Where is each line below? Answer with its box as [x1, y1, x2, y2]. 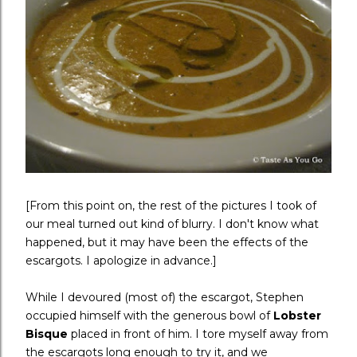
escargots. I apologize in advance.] [25, 253, 217, 269]
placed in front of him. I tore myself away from [68, 327, 328, 342]
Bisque [25, 327, 68, 342]
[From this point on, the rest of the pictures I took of [25, 198, 316, 214]
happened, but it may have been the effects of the [25, 235, 308, 250]
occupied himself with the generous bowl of [25, 308, 273, 324]
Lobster [273, 308, 321, 324]
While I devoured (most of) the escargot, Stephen [25, 290, 304, 305]
